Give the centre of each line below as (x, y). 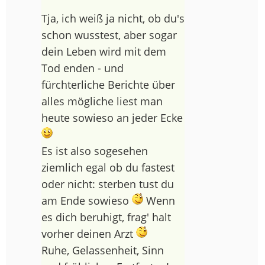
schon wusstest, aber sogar (109, 35)
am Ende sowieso (86, 201)
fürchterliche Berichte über (108, 85)
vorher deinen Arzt (88, 234)
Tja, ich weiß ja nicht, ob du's (113, 19)
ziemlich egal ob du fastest (108, 168)
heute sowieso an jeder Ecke (112, 118)
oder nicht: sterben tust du (107, 184)
